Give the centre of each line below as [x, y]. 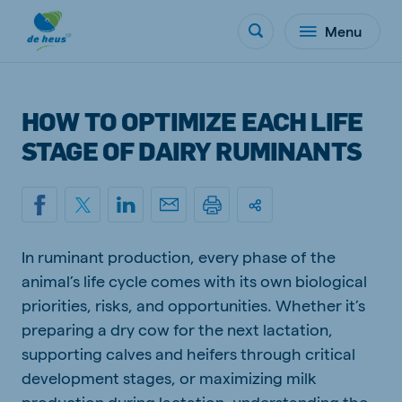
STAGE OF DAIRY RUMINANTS [192, 150]
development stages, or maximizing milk [169, 377]
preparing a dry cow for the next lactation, [177, 329]
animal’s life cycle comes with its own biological [194, 280]
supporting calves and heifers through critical [188, 353]
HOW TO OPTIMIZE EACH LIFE [192, 121]
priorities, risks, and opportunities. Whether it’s [193, 305]
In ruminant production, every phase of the [179, 256]
